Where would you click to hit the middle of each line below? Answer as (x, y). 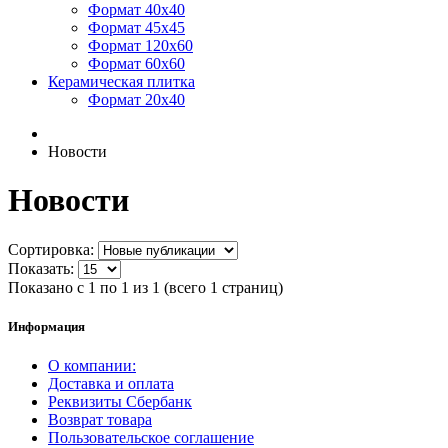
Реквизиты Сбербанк (120, 402)
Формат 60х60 (136, 63)
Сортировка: (51, 249)
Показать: (41, 268)
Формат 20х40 (136, 99)
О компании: (92, 366)
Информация (46, 327)
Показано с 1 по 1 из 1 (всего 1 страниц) (145, 287)
